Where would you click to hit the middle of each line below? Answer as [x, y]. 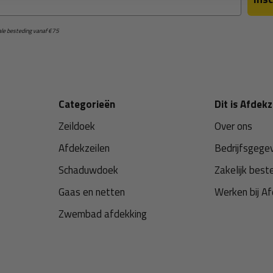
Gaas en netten [92, 192]
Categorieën [87, 104]
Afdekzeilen [84, 148]
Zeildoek [77, 126]
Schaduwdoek [89, 170]
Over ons [233, 126]
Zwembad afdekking [103, 214]
